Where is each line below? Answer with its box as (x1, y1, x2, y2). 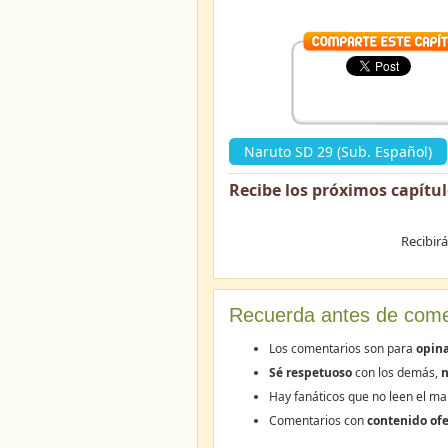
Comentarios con (269, 412, 367, 429)
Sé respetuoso (269, 364, 352, 381)
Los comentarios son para (269, 340, 416, 357)
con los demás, (352, 364, 441, 381)
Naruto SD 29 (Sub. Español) (244, 142, 432, 161)
